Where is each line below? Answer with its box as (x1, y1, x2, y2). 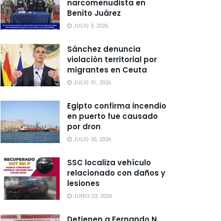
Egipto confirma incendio (67, 101, 166, 111)
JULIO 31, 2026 (72, 78, 111, 87)
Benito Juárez (67, 8, 121, 18)
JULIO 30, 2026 (72, 135, 111, 144)
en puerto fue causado (67, 111, 158, 121)
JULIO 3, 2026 (72, 22, 108, 30)
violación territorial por (67, 54, 157, 65)
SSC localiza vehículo (67, 157, 151, 168)
